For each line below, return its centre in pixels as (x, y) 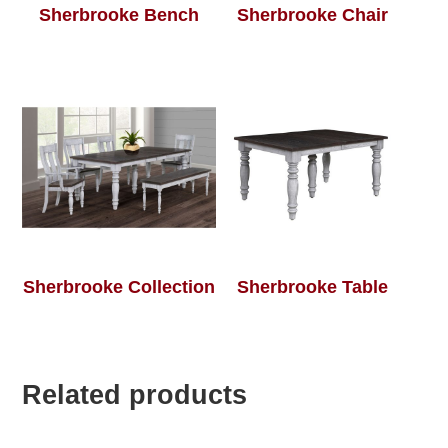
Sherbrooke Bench (119, 15)
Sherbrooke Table (313, 287)
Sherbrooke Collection (119, 287)
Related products (135, 394)
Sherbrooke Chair (313, 15)
